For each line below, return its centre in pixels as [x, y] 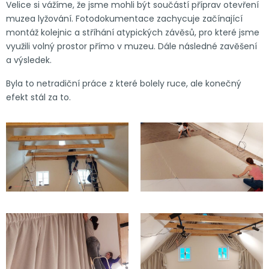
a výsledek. [30, 60]
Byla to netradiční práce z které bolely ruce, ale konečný [124, 83]
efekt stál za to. [41, 97]
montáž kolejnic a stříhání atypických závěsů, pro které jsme [133, 32]
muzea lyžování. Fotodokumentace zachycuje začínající [124, 18]
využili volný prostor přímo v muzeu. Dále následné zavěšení [131, 46]
